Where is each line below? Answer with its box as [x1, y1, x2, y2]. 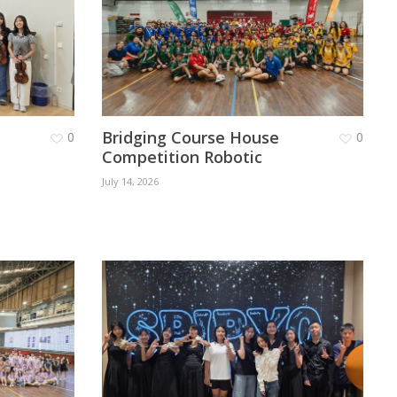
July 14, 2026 [101, 175, 159, 189]
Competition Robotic [101, 146, 262, 168]
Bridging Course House [101, 127, 279, 149]
